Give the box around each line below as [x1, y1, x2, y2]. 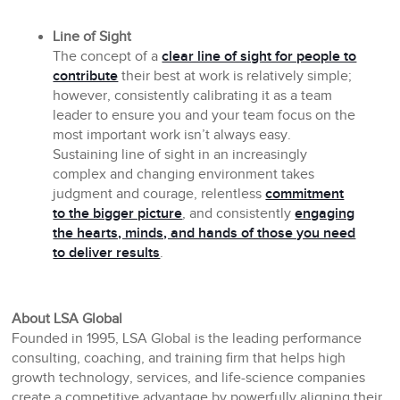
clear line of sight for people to [162, 48, 357, 66]
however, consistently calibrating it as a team [53, 87, 333, 105]
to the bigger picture [53, 205, 183, 223]
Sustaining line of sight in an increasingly [53, 146, 308, 164]
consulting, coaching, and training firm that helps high [12, 350, 346, 368]
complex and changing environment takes [53, 166, 315, 184]
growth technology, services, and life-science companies [12, 370, 366, 387]
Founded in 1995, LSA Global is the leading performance [12, 330, 362, 348]
